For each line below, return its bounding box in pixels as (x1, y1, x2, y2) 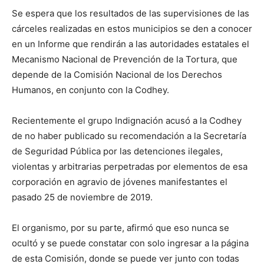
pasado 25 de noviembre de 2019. (12, 191, 153, 203)
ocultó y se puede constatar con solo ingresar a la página (12, 237, 249, 249)
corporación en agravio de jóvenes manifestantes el (12, 176, 227, 187)
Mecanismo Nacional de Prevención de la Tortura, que (12, 53, 237, 65)
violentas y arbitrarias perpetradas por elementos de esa (12, 160, 247, 172)
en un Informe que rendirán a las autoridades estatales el (12, 38, 249, 49)
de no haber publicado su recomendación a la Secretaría (12, 130, 246, 141)
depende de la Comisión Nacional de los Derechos (12, 68, 222, 80)
